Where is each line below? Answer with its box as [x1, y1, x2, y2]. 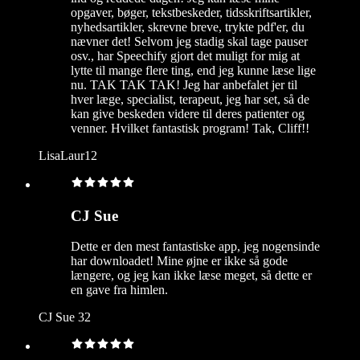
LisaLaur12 [39, 149, 97, 163]
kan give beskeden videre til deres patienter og [71, 107, 305, 121]
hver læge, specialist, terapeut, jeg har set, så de [71, 92, 309, 107]
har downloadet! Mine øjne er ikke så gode [71, 254, 288, 268]
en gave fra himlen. [71, 283, 168, 297]
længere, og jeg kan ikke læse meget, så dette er [71, 268, 312, 283]
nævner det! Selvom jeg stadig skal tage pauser [71, 35, 308, 49]
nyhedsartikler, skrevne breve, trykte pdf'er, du [71, 20, 305, 35]
